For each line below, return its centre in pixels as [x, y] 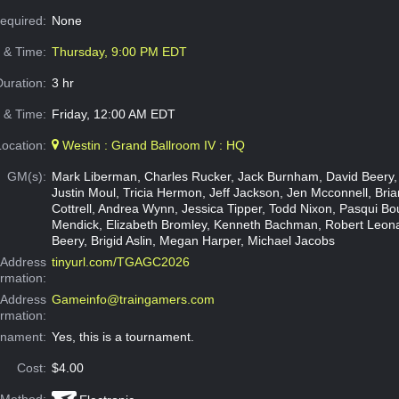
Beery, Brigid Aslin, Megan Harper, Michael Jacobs [193, 241]
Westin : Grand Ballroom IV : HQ [151, 146]
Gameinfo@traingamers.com [133, 300]
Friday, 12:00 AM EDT [113, 114]
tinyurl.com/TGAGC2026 [120, 262]
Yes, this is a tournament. [122, 337]
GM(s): [27, 177]
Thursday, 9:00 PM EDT [119, 52]
